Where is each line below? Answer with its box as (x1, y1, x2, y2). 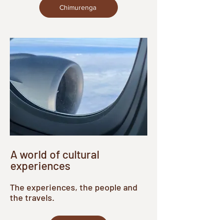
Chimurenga (59, 3, 96, 11)
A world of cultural (10, 147, 99, 161)
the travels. (10, 192, 55, 203)
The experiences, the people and (10, 182, 137, 192)
